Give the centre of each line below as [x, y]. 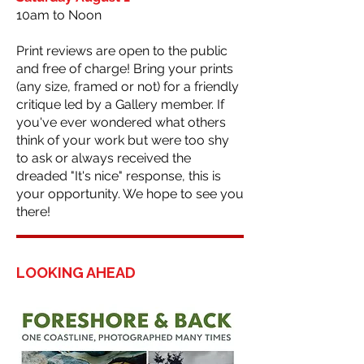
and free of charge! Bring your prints [125, 69]
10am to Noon [59, 15]
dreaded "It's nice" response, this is [119, 176]
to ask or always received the [104, 158]
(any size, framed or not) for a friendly [128, 87]
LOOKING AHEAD [76, 273]
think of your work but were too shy [123, 140]
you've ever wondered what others [121, 122]
